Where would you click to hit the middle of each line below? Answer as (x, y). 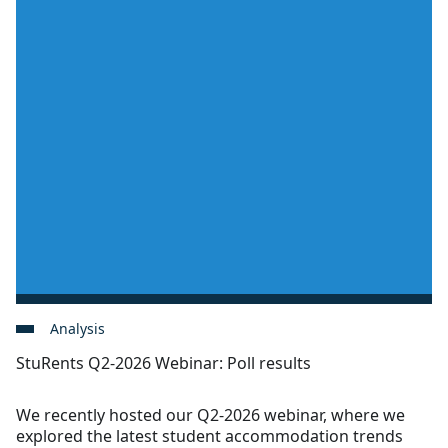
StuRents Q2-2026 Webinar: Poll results (163, 362)
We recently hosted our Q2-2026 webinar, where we (210, 414)
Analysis (77, 328)
